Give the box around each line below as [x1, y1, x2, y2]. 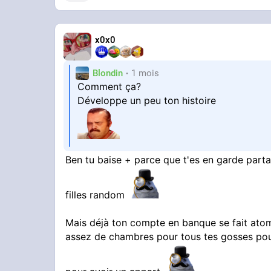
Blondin [93, 67, 123, 79]
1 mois [131, 67, 160, 79]
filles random [65, 189, 128, 201]
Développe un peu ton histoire [77, 94, 217, 107]
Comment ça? [77, 80, 142, 93]
